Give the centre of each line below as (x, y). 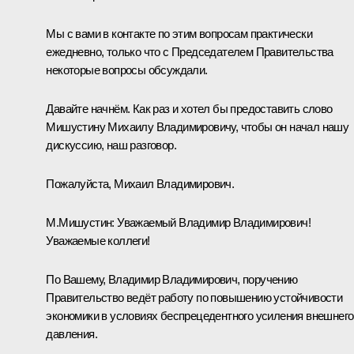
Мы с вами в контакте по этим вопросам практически (179, 33)
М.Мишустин (79, 222)
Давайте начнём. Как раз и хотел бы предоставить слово (189, 108)
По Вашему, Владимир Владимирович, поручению (172, 279)
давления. (72, 333)
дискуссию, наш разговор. (111, 145)
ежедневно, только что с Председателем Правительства (190, 51)
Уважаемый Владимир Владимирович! (213, 222)
